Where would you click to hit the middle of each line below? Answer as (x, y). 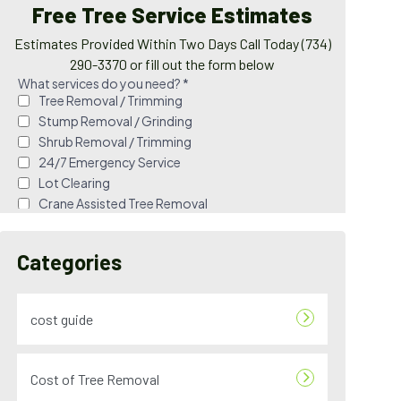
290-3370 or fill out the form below (173, 64)
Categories (70, 262)
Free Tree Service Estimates (173, 15)
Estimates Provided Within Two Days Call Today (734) (172, 43)
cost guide (62, 319)
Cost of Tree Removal (95, 379)
